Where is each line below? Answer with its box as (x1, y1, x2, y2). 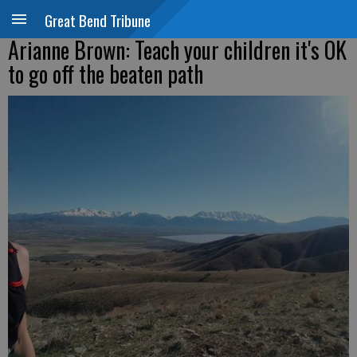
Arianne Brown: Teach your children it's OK (8, 33, 347, 66)
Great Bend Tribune (45, 9, 151, 31)
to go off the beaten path (8, 57, 203, 90)
